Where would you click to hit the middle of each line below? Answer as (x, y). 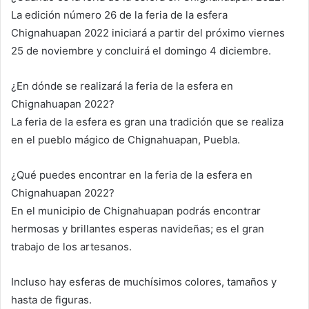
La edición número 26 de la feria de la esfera (119, 15)
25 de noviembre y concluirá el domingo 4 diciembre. (141, 51)
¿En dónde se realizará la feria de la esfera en (122, 86)
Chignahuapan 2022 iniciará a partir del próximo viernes (148, 33)
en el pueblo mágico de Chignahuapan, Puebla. (126, 140)
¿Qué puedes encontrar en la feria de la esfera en (132, 175)
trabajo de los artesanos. (71, 247)
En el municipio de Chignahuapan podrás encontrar (136, 211)
